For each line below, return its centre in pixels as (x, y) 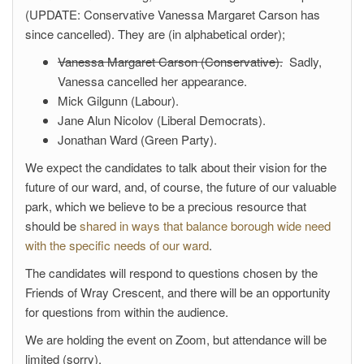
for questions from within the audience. (127, 311)
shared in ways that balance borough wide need (205, 225)
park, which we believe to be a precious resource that (166, 206)
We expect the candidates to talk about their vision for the (176, 167)
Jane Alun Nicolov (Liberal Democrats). (162, 119)
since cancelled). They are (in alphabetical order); (155, 33)
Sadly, (302, 61)
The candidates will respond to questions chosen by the (171, 272)
